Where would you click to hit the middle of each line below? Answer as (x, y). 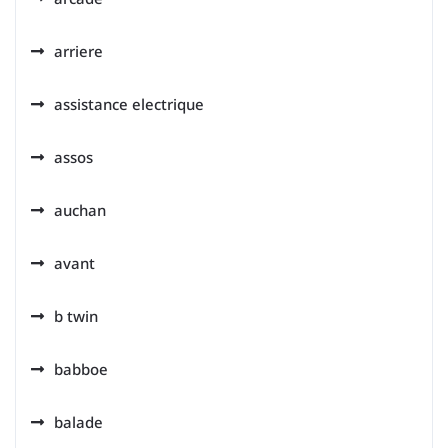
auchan (80, 210)
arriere (78, 51)
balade (78, 422)
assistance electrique (129, 104)
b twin (76, 316)
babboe (81, 369)
